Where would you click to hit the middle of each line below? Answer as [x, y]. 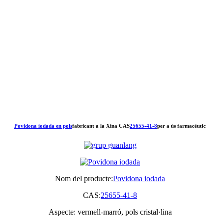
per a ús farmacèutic [181, 125]
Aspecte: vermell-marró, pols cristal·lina [110, 212]
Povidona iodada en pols [43, 125]
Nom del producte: [84, 178]
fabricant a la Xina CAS [101, 125]
